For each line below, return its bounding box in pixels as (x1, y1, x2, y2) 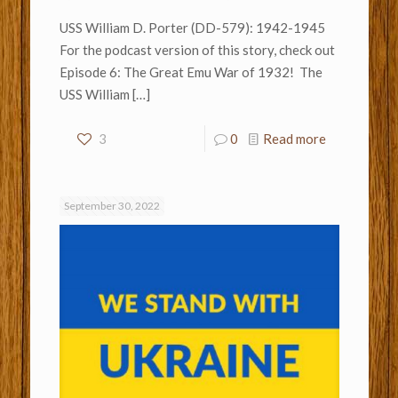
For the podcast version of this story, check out (59, 42, 335, 59)
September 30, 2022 (63, 199, 160, 213)
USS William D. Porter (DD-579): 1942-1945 (59, 20, 325, 36)
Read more (262, 131, 326, 147)
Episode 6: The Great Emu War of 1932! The (59, 64, 322, 81)
